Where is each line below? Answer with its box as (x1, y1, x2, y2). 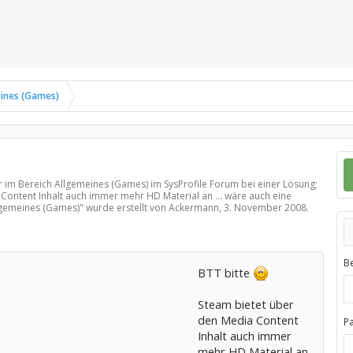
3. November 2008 (223, 201, 307, 214)
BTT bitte (197, 265, 253, 281)
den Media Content (197, 312, 299, 328)
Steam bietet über (197, 296, 294, 312)
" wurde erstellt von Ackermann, (79, 201, 224, 214)
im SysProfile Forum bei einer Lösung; (147, 177, 318, 191)
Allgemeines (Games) (54, 177, 148, 191)
